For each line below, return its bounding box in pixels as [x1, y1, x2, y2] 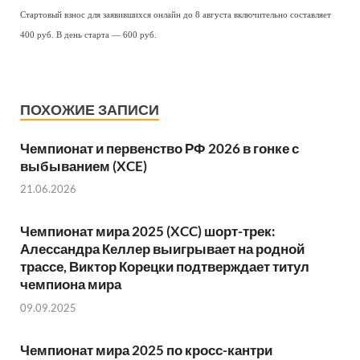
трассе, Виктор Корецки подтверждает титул [20, 258, 309, 276]
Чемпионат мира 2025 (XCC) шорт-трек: [20, 223, 276, 240]
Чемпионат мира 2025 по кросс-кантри [20, 341, 272, 358]
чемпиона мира [20, 276, 121, 293]
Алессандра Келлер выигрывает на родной [20, 240, 305, 258]
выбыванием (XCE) [20, 157, 147, 174]
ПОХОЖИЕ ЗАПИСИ [20, 100, 159, 118]
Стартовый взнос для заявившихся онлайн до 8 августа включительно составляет [20, 10, 331, 19]
